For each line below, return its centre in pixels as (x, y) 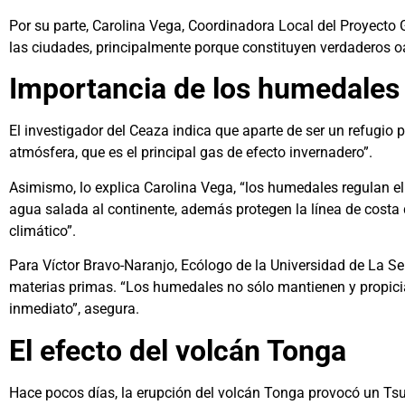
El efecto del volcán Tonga (181, 350)
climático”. (42, 231)
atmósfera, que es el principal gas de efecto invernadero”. (191, 153)
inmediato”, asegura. (74, 309)
